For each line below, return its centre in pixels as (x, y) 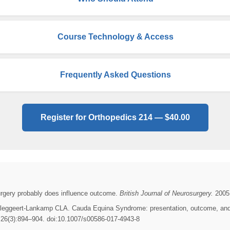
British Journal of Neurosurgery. (166, 194)
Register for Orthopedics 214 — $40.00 (115, 118)
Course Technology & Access (116, 37)
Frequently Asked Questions (116, 75)
